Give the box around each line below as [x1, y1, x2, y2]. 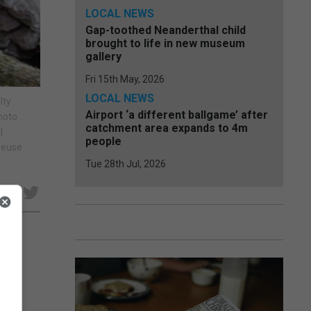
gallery [85, 50, 121, 63]
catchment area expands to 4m [85, 121, 248, 135]
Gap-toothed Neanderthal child [85, 24, 246, 37]
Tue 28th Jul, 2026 [85, 158, 166, 169]
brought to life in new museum [85, 37, 245, 50]
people [85, 135, 121, 148]
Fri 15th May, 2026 [85, 74, 165, 85]
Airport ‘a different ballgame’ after [85, 108, 268, 121]
